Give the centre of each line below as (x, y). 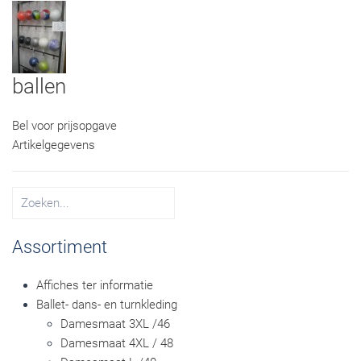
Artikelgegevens (54, 145)
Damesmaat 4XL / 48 (117, 343)
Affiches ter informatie (95, 285)
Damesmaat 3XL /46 (115, 324)
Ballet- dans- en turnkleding (107, 305)
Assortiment (60, 247)
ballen (39, 86)
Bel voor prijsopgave (64, 126)
